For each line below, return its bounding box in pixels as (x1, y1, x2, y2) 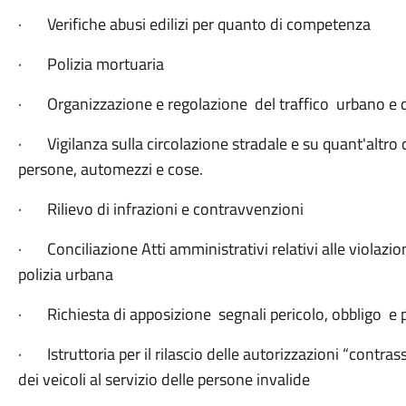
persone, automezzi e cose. (17, 157, 203, 181)
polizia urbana (17, 262, 113, 286)
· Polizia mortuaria (17, 52, 164, 76)
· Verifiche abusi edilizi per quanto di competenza (17, 12, 371, 36)
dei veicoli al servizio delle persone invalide (17, 367, 310, 391)
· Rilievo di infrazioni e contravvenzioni (17, 197, 304, 221)
